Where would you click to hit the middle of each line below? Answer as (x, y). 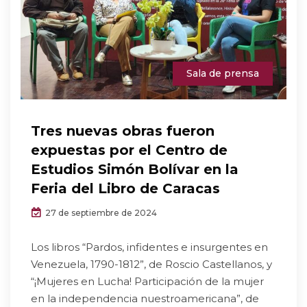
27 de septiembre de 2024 (100, 213)
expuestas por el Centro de (129, 150)
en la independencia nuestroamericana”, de (145, 299)
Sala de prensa (223, 74)
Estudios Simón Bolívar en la (135, 170)
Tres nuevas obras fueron (123, 131)
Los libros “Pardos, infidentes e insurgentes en (149, 247)
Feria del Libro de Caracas (125, 189)
